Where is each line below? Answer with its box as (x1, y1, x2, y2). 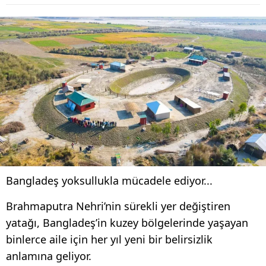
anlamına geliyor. (6, 248, 91, 263)
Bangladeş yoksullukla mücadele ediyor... (6, 173, 213, 188)
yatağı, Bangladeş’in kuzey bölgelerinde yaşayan (6, 215, 248, 230)
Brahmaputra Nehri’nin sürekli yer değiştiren (6, 198, 230, 213)
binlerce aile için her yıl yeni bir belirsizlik (6, 232, 213, 246)
